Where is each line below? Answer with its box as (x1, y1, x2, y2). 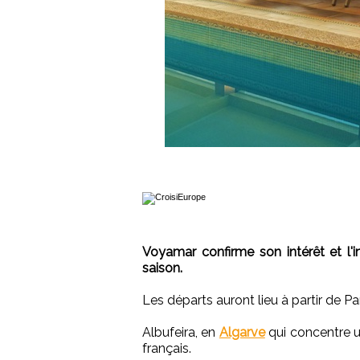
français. (142, 341, 191, 357)
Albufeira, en (142, 325, 219, 341)
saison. (142, 260, 182, 276)
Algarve (219, 325, 265, 341)
